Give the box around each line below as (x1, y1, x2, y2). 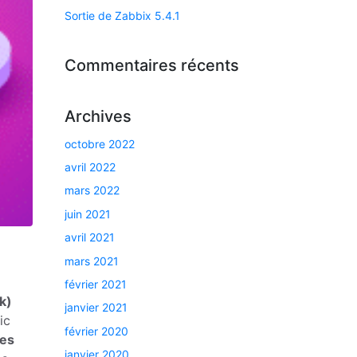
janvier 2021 (65, 300, 127, 315)
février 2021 (65, 277, 127, 291)
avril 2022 (65, 159, 116, 174)
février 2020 (65, 324, 128, 338)
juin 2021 (65, 206, 111, 221)
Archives (65, 106, 131, 126)
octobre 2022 (65, 136, 135, 151)
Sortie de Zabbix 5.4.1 (65, 8, 180, 22)
